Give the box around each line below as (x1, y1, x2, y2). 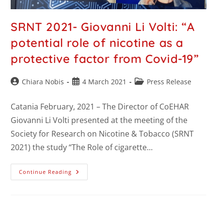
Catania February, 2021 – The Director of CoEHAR (11, 101, 189, 112)
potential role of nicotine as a (11, 35, 184, 50)
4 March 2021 (82, 77, 127, 86)
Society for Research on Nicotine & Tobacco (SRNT (11, 128, 194, 139)
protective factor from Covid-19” (11, 51, 199, 66)
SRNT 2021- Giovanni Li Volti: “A (11, 19, 195, 34)
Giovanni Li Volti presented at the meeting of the (11, 114, 188, 125)
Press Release (147, 77, 192, 86)
